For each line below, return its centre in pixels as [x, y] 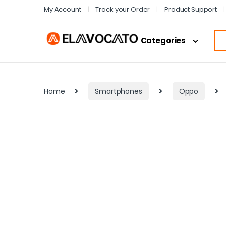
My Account [63, 9]
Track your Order [123, 9]
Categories [163, 41]
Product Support [191, 9]
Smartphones [119, 91]
